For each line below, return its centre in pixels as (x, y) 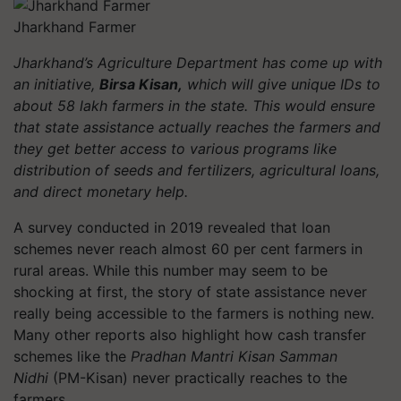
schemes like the (72, 356)
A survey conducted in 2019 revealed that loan (172, 227)
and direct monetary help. (105, 191)
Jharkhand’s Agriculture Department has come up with (198, 62)
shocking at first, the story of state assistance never (190, 291)
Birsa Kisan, (141, 84)
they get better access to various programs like (175, 148)
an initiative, (56, 84)
